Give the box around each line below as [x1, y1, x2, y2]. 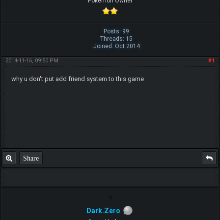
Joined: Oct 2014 [93, 42, 140, 50]
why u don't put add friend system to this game [11, 75, 144, 82]
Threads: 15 [100, 35, 133, 42]
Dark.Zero [86, 206, 120, 215]
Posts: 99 [104, 27, 130, 35]
